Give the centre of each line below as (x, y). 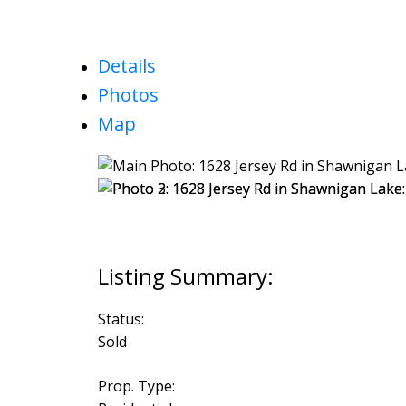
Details (126, 66)
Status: (121, 319)
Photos (128, 95)
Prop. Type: (136, 386)
